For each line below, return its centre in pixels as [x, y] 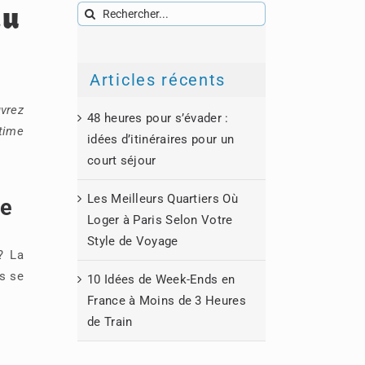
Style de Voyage [133, 241]
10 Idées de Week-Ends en [161, 279]
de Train [110, 321]
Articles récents [158, 80]
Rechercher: [110, 11]
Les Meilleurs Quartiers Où [163, 198]
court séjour [122, 160]
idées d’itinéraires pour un [161, 139]
